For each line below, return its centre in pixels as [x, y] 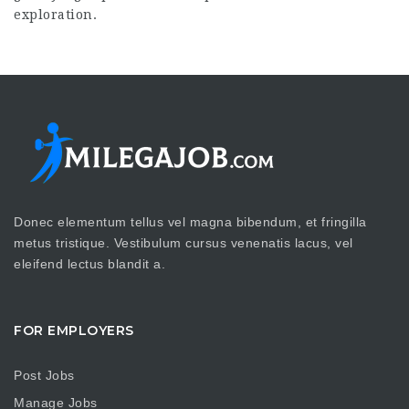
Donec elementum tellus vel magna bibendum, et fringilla [190, 221]
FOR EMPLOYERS [74, 330]
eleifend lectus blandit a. [89, 263]
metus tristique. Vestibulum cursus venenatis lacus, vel [184, 242]
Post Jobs [44, 376]
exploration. [55, 14]
